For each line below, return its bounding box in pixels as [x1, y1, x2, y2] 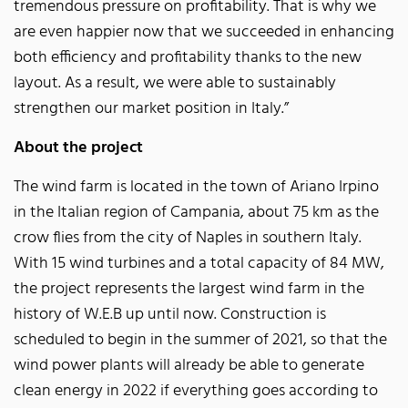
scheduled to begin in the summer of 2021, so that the [14, 326, 387, 353]
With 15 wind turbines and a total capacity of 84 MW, [14, 250, 384, 277]
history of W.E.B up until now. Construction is [14, 301, 326, 328]
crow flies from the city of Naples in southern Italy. [14, 224, 362, 251]
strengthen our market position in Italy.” [14, 95, 292, 122]
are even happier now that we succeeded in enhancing [14, 18, 394, 46]
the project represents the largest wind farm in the [14, 275, 364, 302]
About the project [14, 134, 143, 161]
